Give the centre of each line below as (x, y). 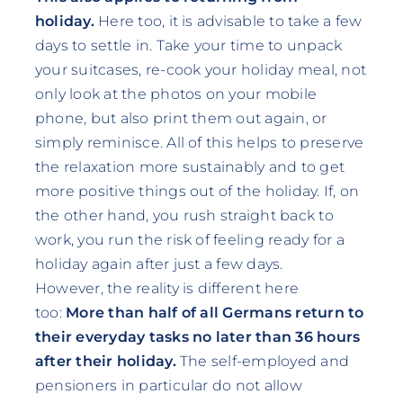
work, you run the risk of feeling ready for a (189, 239)
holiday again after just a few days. (159, 264)
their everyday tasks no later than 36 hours (197, 336)
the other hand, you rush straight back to (184, 215)
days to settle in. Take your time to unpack (188, 45)
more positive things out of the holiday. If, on (197, 191)
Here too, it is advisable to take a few (228, 21)
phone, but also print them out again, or (181, 118)
